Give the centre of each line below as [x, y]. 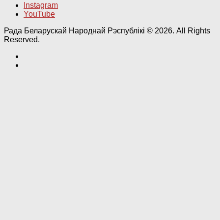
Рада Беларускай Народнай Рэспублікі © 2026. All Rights [107, 30]
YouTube [39, 14]
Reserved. [22, 39]
